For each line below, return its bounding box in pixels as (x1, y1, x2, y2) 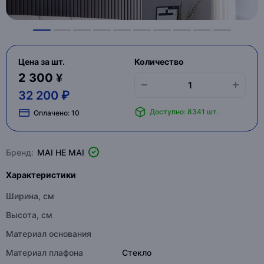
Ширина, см (6, 191, 54, 201)
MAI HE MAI (37, 147, 84, 157)
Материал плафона (6, 247, 83, 258)
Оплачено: (34, 108, 71, 117)
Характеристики (6, 170, 76, 180)
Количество (134, 57, 184, 67)
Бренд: (6, 147, 34, 157)
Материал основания (6, 229, 91, 239)
